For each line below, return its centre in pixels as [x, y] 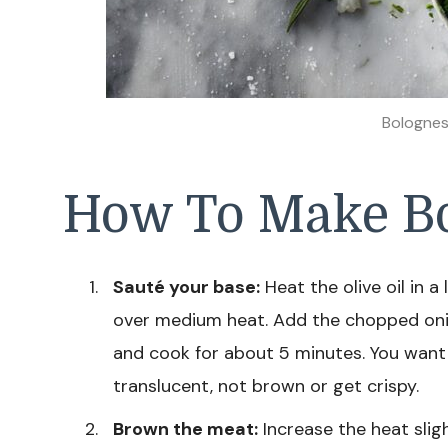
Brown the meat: [185, 428]
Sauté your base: [186, 286]
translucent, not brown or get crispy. [266, 385]
